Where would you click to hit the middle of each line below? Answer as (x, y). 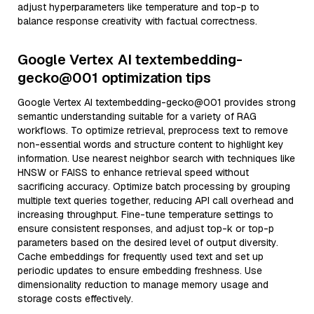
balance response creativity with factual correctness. (137, 21)
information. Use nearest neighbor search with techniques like (156, 158)
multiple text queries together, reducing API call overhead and (156, 200)
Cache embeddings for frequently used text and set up (141, 257)
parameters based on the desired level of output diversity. (148, 243)
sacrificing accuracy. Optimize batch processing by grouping (154, 186)
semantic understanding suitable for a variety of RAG (137, 116)
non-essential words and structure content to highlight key (151, 144)
